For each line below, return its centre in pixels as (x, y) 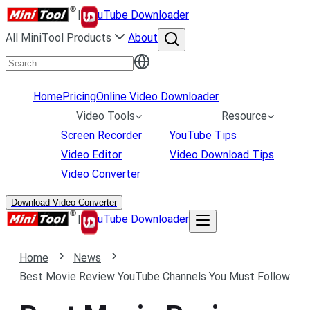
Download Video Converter (64, 202)
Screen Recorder (101, 135)
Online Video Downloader (157, 97)
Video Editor (91, 155)
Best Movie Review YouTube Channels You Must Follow (155, 276)
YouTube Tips (203, 135)
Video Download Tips (222, 155)
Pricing (79, 97)
